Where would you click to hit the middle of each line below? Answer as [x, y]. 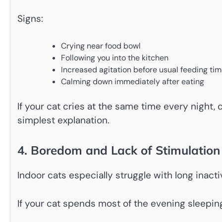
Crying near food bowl [101, 46]
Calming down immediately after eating [133, 81]
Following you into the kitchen [115, 57]
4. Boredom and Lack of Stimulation [119, 150]
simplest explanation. [63, 120]
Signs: [30, 19]
